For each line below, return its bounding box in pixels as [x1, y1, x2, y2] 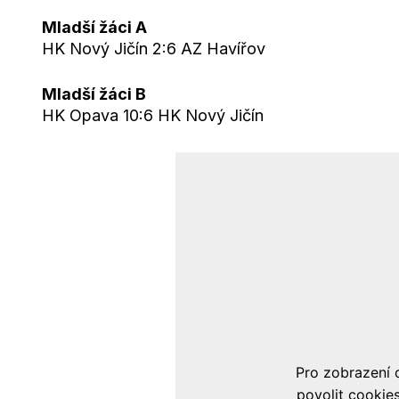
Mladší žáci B [42, 85, 146, 103]
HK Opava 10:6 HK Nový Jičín [42, 106, 264, 125]
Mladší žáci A [42, 18, 147, 37]
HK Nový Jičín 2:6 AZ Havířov [42, 39, 265, 58]
